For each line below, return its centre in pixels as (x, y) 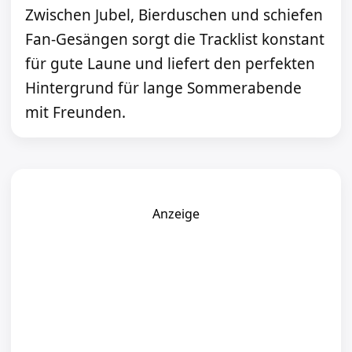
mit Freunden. (75, 113)
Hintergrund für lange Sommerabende (163, 88)
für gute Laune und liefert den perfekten (170, 64)
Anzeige (176, 214)
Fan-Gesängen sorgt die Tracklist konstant (175, 40)
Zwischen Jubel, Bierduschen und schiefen (174, 15)
